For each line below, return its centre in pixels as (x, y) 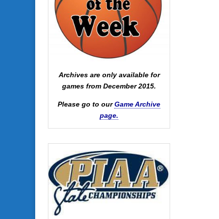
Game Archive (137, 104)
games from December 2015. (109, 86)
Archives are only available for (109, 75)
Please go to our (86, 104)
